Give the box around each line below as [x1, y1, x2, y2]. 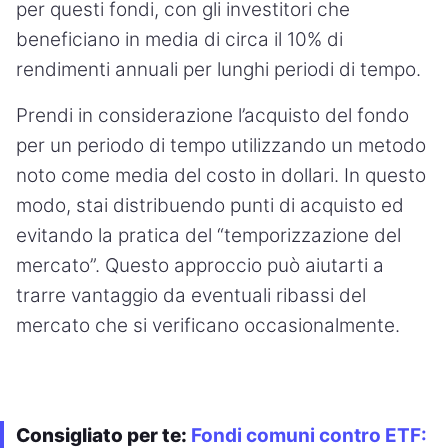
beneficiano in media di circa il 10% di [16, 27, 343, 51]
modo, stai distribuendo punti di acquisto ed [16, 193, 404, 217]
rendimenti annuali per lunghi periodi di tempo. [16, 57, 421, 81]
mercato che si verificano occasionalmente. [16, 313, 400, 337]
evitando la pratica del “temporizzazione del [16, 223, 401, 247]
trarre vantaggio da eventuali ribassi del [16, 283, 366, 307]
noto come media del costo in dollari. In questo [16, 163, 426, 187]
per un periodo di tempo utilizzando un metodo [16, 133, 426, 157]
